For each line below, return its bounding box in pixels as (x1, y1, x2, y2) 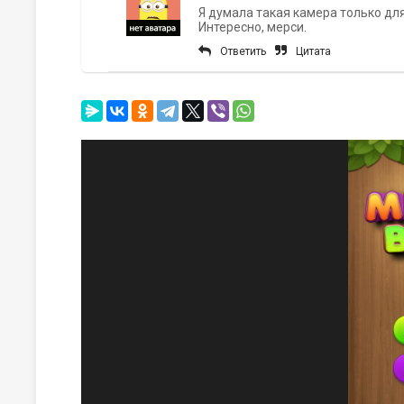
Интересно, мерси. (198, 20, 307, 34)
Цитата (296, 45, 331, 58)
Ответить (220, 45, 266, 58)
